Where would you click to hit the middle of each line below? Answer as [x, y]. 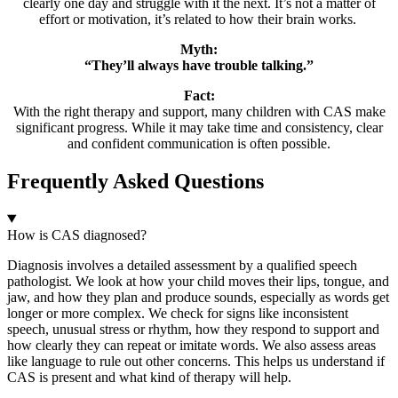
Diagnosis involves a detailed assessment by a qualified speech [182, 265]
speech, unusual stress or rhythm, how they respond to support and [193, 329]
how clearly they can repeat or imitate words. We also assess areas [191, 345]
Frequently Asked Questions [135, 181]
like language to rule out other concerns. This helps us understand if [196, 361]
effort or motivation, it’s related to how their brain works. [199, 19]
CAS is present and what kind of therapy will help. [149, 377]
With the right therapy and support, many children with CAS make [199, 111]
